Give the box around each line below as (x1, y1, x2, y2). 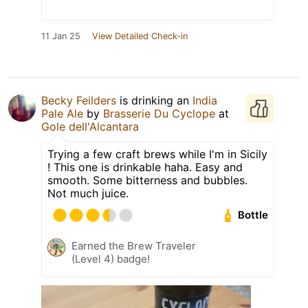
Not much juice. (47, 186, 129, 200)
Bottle (238, 208, 269, 222)
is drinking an (116, 93, 192, 107)
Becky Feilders (41, 93, 116, 107)
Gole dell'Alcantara (41, 119, 139, 133)
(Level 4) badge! (71, 252, 150, 265)
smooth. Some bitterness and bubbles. (47, 173, 247, 187)
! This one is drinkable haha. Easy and (47, 159, 243, 174)
